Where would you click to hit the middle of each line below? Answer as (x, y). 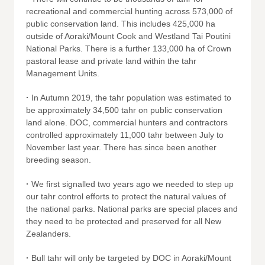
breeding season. (59, 160)
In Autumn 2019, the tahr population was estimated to (131, 98)
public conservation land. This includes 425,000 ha (121, 24)
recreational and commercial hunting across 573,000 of (129, 11)
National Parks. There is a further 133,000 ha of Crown (129, 49)
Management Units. (63, 73)
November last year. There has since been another (121, 147)
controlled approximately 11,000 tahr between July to (125, 135)
